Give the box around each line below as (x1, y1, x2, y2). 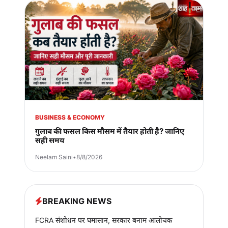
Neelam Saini (35, 153, 73, 161)
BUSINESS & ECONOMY (35, 113, 105, 121)
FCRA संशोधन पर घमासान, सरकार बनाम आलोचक (35, 215, 173, 224)
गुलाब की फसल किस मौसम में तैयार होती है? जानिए (35, 126, 184, 136)
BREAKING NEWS (42, 195, 111, 206)
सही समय (35, 135, 65, 145)
